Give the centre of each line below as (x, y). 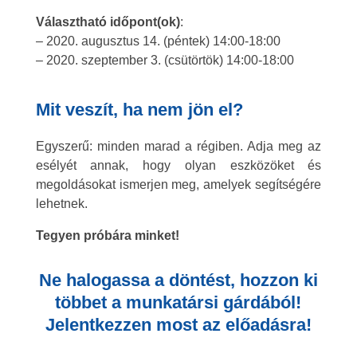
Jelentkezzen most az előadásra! (178, 324)
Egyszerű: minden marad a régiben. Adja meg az (178, 146)
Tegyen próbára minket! (107, 235)
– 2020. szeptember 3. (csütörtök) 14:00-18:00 (165, 60)
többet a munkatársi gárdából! (178, 302)
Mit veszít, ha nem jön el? (139, 109)
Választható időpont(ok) (108, 22)
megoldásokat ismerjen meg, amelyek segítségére (178, 184)
